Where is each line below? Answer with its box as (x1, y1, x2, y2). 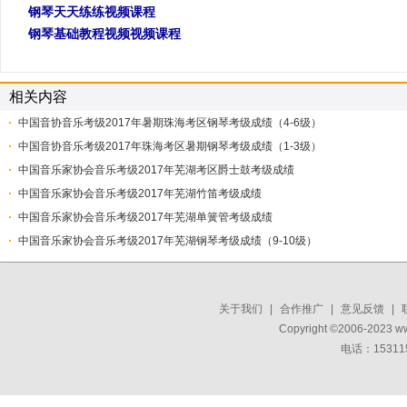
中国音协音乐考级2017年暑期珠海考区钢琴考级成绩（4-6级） (18, 116, 322, 129)
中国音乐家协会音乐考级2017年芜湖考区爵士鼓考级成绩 (18, 164, 294, 176)
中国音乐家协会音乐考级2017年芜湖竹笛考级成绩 (18, 187, 262, 200)
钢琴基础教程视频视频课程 (28, 26, 181, 41)
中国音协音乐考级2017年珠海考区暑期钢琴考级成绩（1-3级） (18, 140, 322, 153)
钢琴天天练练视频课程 (28, 5, 155, 19)
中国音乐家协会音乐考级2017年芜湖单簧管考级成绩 (18, 211, 273, 223)
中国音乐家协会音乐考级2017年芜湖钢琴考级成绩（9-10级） (18, 234, 317, 247)
